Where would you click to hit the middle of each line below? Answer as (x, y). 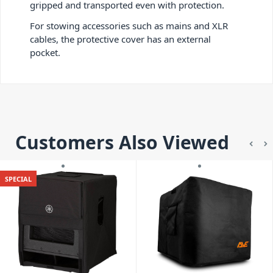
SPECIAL (18, 179)
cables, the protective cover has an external (120, 39)
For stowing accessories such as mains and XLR (129, 26)
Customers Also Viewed (122, 142)
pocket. (45, 53)
